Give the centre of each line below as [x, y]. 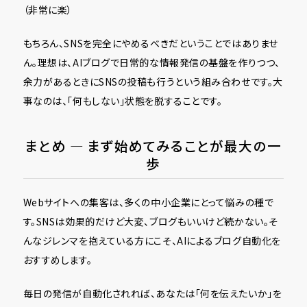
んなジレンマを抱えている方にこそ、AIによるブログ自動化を [152, 240]
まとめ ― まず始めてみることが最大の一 [153, 146]
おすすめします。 [58, 259]
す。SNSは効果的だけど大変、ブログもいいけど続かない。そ [150, 221]
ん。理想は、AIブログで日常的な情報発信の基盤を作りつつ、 [151, 62]
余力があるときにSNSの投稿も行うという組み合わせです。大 [153, 81]
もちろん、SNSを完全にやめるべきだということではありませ [150, 43]
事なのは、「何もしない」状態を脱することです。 [123, 100]
